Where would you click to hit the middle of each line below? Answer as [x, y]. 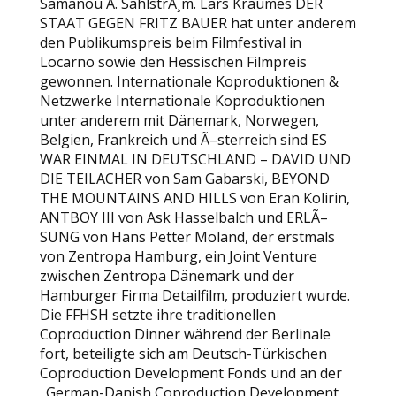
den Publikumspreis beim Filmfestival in [170, 42]
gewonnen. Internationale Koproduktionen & [189, 81]
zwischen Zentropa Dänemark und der [167, 276]
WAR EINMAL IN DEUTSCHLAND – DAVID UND [195, 159]
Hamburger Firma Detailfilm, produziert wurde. [194, 295]
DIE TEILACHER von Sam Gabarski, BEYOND [184, 179]
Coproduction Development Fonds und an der [190, 373]
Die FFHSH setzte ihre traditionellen [157, 315]
